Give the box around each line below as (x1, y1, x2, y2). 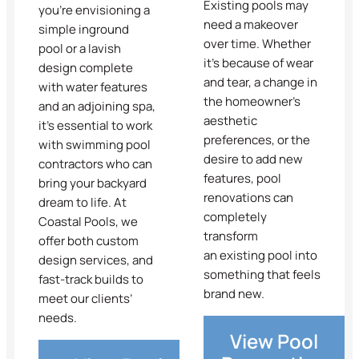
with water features (38, 78, 147, 95)
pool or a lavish (38, 39, 121, 57)
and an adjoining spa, (38, 97, 155, 115)
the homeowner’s (204, 92, 301, 110)
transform (204, 227, 258, 244)
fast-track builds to (38, 270, 143, 288)
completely (204, 208, 267, 225)
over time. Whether (204, 34, 311, 52)
